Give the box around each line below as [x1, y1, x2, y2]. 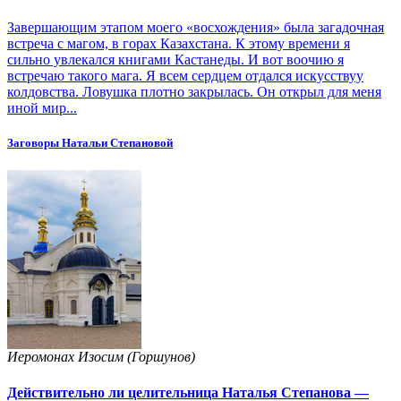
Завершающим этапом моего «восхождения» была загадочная [7, 19, 384, 35]
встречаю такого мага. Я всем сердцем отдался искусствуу [7, 67, 363, 83]
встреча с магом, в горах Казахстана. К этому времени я [7, 35, 350, 51]
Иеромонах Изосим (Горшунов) [7, 349, 195, 365]
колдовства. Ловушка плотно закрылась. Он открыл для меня [7, 83, 381, 99]
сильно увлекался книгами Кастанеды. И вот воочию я [7, 51, 344, 67]
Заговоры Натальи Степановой [7, 135, 173, 149]
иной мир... [7, 99, 77, 115]
